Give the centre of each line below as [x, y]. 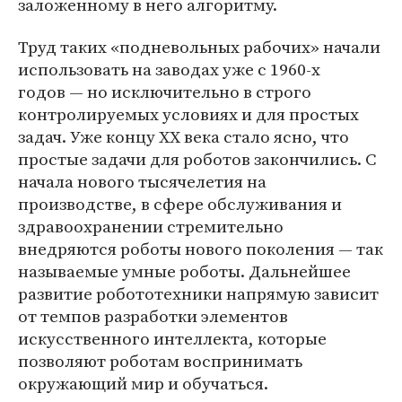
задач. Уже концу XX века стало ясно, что [184, 137]
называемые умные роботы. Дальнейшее [184, 271]
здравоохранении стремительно [151, 227]
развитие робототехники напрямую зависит [198, 294]
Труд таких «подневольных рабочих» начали [199, 47]
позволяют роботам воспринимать [160, 361]
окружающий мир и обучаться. [143, 384]
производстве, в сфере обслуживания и [180, 204]
